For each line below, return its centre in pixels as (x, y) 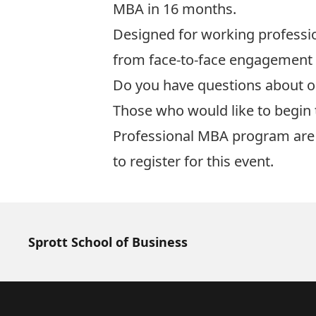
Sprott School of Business (108, 242)
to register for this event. (193, 161)
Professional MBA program (201, 136)
